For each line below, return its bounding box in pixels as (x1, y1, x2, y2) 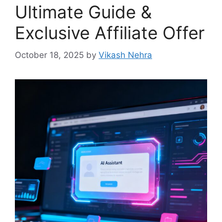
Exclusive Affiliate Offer (15, 22, 205, 43)
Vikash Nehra (99, 50, 152, 60)
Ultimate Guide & (15, 1, 152, 22)
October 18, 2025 (15, 50, 84, 60)
